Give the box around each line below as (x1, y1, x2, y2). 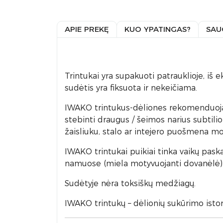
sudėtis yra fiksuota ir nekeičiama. (65, 83, 197, 93)
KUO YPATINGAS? (124, 24, 191, 34)
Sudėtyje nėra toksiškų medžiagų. (65, 179, 196, 188)
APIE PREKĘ (65, 24, 109, 34)
